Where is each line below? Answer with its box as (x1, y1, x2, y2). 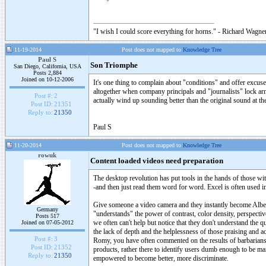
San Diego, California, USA (13, 63, 81, 69)
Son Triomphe (90, 61, 138, 69)
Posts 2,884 (33, 69, 62, 76)
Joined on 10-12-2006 (21, 76, 74, 83)
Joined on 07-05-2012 (21, 219, 74, 226)
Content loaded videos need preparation (90, 157, 223, 165)
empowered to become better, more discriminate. (93, 254, 229, 262)
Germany (36, 206, 58, 213)
